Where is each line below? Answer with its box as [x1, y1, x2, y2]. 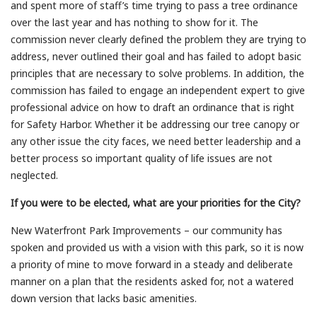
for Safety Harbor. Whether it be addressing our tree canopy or [11, 117, 299, 132]
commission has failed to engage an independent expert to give [11, 83, 305, 98]
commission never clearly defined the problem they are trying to [11, 33, 306, 47]
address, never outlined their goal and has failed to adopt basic [11, 50, 301, 64]
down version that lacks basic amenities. [11, 292, 197, 306]
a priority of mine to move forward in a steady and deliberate [11, 258, 293, 272]
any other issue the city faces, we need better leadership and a [11, 134, 301, 149]
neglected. [11, 168, 58, 183]
